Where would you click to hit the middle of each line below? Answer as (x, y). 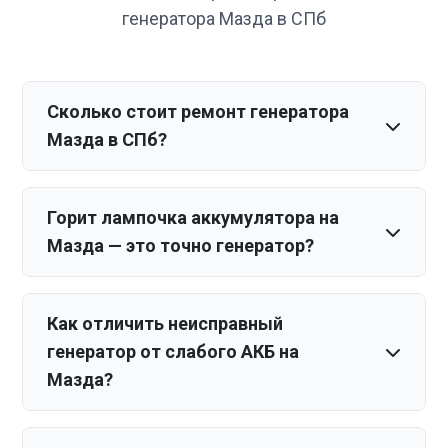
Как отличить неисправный (165, 323)
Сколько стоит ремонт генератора (198, 111)
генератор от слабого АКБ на (173, 351)
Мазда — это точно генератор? (181, 245)
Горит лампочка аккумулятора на (193, 217)
